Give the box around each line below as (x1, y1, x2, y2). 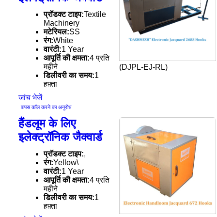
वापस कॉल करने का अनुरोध (20, 104, 72, 110)
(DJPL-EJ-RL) (119, 63, 168, 71)
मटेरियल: (43, 28, 69, 36)
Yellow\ (53, 158, 78, 167)
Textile (83, 10, 106, 18)
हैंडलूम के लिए (18, 117, 76, 130)
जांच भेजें (18, 93, 42, 102)
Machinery (43, 19, 79, 27)
